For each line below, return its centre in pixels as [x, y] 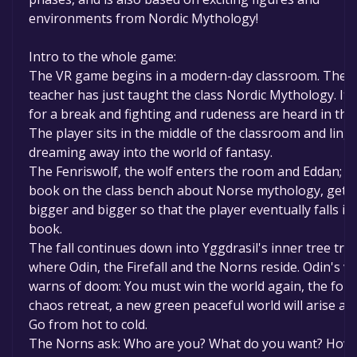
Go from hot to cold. [88, 325]
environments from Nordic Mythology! [143, 19]
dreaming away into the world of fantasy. [151, 153]
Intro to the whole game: [102, 57]
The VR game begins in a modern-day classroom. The [188, 76]
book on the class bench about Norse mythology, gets [191, 191]
